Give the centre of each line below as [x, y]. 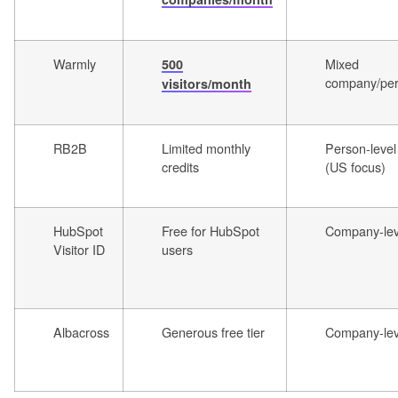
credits [180, 167]
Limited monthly [206, 148]
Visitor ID [79, 250]
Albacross [81, 332]
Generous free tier [213, 332]
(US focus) [355, 167]
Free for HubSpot [211, 231]
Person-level [361, 148]
